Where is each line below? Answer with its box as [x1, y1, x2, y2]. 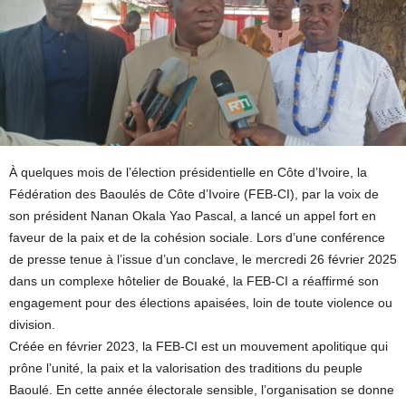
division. [9, 317, 55, 333]
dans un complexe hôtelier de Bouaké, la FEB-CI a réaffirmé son [9, 274, 379, 289]
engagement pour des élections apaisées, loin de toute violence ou [9, 295, 392, 311]
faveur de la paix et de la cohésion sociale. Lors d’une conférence [9, 230, 385, 246]
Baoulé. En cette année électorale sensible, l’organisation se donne [9, 382, 394, 398]
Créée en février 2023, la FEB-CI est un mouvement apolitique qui [9, 339, 388, 354]
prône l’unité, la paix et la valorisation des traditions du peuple [9, 361, 362, 376]
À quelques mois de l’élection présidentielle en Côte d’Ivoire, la [9, 165, 367, 180]
